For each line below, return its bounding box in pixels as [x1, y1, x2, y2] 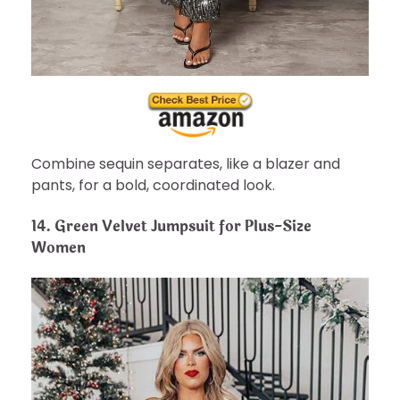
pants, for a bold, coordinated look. [31, 175, 275, 196]
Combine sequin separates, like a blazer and [31, 154, 340, 175]
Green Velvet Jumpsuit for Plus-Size [54, 214, 312, 237]
